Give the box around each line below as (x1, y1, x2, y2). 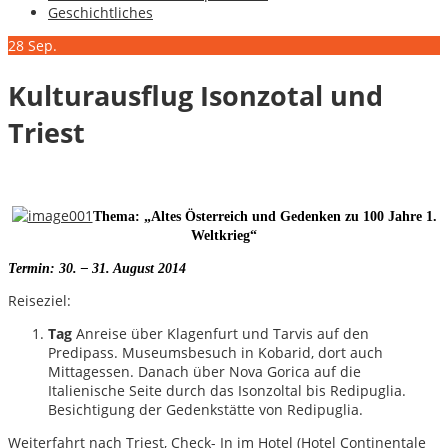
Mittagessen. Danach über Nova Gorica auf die (48, 362, 361, 382)
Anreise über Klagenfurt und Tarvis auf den (72, 324, 369, 344)
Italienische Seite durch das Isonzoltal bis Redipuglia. (48, 381, 406, 401)
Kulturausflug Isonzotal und (8, 76, 383, 114)
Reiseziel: (8, 291, 71, 311)
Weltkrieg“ (191, 228, 257, 244)
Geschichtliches (48, 2, 153, 22)
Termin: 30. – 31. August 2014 (8, 261, 202, 277)
